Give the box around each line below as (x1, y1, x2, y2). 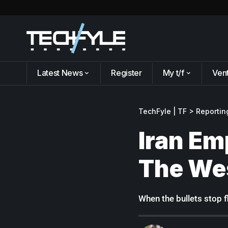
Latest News (37, 67, 83, 78)
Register (111, 67, 142, 78)
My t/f (162, 67, 184, 78)
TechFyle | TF (138, 106, 187, 116)
